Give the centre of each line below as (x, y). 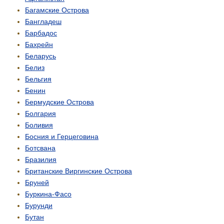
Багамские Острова (57, 10)
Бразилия (41, 160)
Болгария (40, 114)
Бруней (37, 183)
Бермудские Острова (59, 102)
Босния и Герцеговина (62, 137)
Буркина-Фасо (48, 194)
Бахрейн (39, 45)
